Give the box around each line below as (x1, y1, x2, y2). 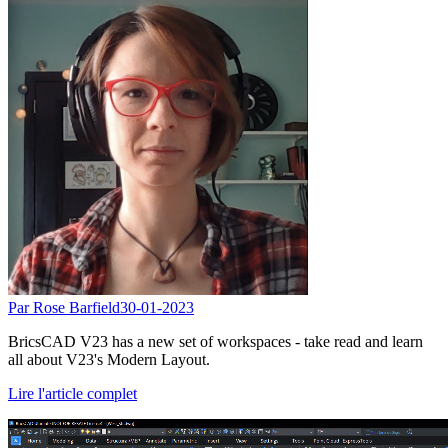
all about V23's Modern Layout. (8, 350, 210, 368)
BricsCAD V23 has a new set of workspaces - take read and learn (8, 332, 423, 350)
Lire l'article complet (8, 384, 137, 402)
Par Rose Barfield (8, 298, 120, 316)
